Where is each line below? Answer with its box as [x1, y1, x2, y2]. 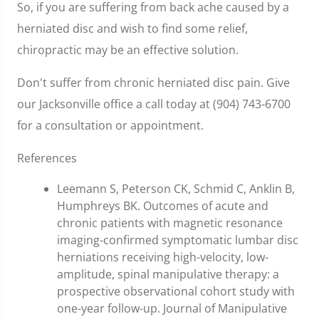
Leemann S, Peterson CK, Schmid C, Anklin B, [57, 181, 295, 197]
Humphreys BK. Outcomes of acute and [57, 198, 268, 214]
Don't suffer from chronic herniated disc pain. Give [17, 75, 290, 90]
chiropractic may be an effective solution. [17, 42, 239, 58]
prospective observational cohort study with [57, 283, 295, 299]
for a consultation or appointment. [17, 117, 204, 133]
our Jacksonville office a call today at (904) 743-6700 [17, 96, 291, 112]
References [17, 150, 77, 166]
